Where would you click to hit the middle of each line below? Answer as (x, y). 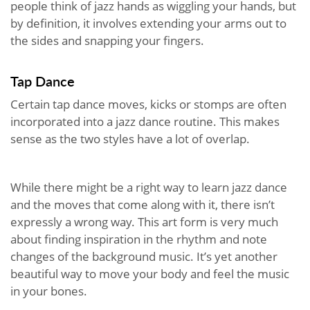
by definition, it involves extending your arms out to (148, 23)
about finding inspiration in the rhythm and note (139, 239)
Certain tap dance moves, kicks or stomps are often (148, 104)
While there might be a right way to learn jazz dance (149, 187)
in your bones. (50, 291)
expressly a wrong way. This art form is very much (144, 221)
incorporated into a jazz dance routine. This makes (145, 121)
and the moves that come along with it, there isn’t (143, 204)
